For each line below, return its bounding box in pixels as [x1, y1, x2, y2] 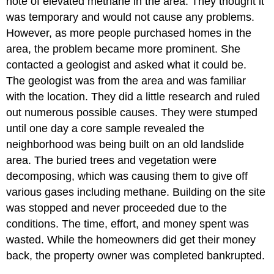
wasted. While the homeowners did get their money [6, 233, 256, 246]
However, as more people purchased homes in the [6, 26, 252, 39]
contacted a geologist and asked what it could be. [6, 58, 247, 71]
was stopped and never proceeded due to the [6, 201, 228, 214]
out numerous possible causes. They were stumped [6, 106, 258, 119]
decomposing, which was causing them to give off [6, 169, 248, 182]
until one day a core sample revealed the [6, 122, 205, 135]
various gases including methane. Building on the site [6, 185, 266, 198]
